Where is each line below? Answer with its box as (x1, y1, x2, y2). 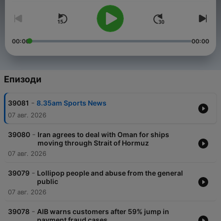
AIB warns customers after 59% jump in (37, 207, 169, 216)
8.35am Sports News (37, 99, 107, 108)
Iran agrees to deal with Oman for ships (37, 130, 169, 139)
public (37, 177, 58, 186)
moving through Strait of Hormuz (37, 139, 149, 147)
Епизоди (4, 74, 41, 85)
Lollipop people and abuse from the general (37, 169, 183, 178)
